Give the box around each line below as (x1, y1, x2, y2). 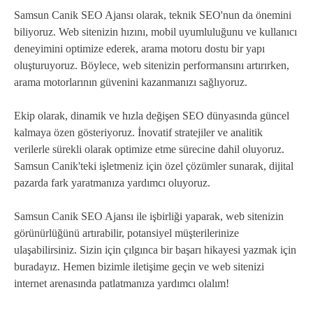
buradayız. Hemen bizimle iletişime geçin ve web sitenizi (14, 261, 264, 273)
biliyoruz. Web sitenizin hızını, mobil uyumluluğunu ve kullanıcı (14, 26, 297, 38)
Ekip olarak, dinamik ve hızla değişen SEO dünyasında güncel (14, 110, 289, 122)
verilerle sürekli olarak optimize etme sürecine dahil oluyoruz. (14, 143, 284, 156)
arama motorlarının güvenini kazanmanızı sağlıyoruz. (14, 76, 247, 89)
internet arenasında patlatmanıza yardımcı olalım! (14, 277, 229, 290)
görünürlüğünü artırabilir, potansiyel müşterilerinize (14, 227, 239, 240)
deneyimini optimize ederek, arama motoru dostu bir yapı (14, 43, 265, 55)
